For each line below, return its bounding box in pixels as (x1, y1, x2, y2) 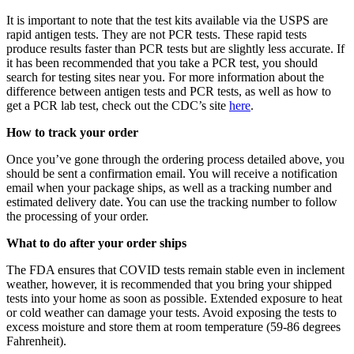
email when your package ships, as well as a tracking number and (6, 181, 332, 195)
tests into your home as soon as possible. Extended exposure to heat (6, 292, 342, 306)
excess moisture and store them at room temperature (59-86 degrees (6, 320, 341, 334)
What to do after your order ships (6, 236, 186, 250)
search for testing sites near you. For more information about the (6, 70, 324, 85)
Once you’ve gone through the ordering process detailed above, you (6, 153, 345, 167)
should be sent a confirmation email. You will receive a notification (6, 167, 337, 181)
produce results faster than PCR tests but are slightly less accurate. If (6, 42, 345, 56)
